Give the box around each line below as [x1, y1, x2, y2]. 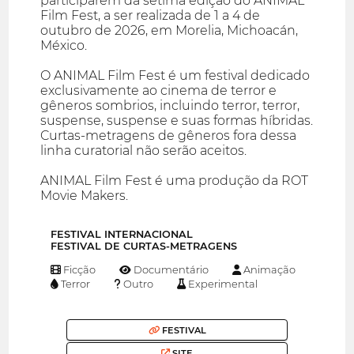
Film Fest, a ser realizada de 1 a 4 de [40, 8, 261, 24]
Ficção [61, 263, 96, 277]
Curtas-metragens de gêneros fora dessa [40, 128, 297, 144]
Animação [240, 263, 296, 277]
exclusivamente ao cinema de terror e [40, 83, 277, 99]
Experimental [185, 277, 258, 291]
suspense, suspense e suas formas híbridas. [40, 113, 314, 129]
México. [40, 38, 88, 54]
